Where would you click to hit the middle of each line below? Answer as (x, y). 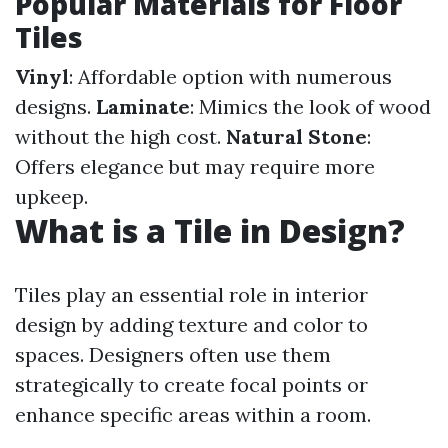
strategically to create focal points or (191, 384)
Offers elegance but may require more (195, 166)
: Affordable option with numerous (230, 76)
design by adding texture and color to (191, 324)
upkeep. (51, 196)
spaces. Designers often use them (173, 354)
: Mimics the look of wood (310, 106)
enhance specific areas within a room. (193, 414)
